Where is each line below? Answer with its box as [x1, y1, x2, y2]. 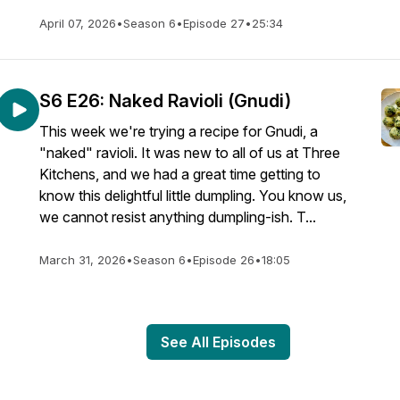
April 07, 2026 [39, 16, 116, 30]
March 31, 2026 [39, 253, 126, 267]
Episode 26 [193, 253, 254, 267]
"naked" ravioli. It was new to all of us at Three [39, 144, 340, 162]
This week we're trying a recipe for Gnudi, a [39, 122, 318, 140]
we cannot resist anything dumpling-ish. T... [39, 208, 316, 226]
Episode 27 [183, 16, 245, 30]
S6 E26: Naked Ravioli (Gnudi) [39, 90, 291, 112]
